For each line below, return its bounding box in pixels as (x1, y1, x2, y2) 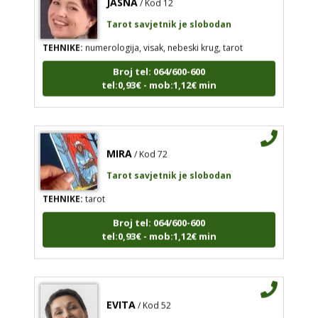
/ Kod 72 (133, 139, 168, 152)
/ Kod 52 (137, 290, 171, 303)
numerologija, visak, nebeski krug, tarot (82, 33, 243, 45)
